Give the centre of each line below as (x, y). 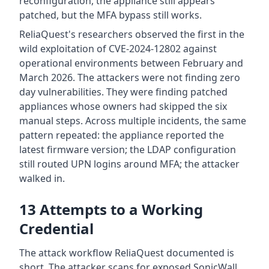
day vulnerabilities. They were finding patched (123, 92)
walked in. (42, 179)
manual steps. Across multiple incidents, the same (133, 121)
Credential (56, 229)
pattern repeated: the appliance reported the (122, 135)
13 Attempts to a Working (111, 210)
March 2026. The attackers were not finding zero (130, 78)
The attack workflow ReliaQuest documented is (127, 253)
